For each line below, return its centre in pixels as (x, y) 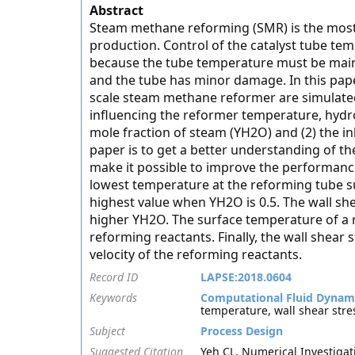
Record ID (114, 277)
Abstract (116, 10)
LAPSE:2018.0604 (246, 277)
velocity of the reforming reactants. (196, 254)
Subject (107, 331)
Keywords (113, 298)
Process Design (242, 331)
